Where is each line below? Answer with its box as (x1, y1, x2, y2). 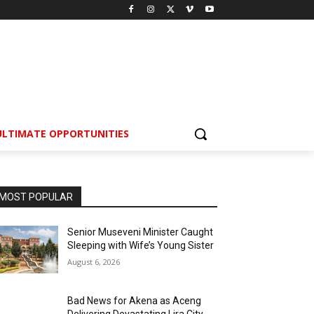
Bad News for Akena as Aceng (67, 295, 202, 307)
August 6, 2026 (67, 257, 121, 268)
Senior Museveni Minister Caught (67, 226, 214, 238)
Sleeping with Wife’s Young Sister (67, 240, 214, 252)
